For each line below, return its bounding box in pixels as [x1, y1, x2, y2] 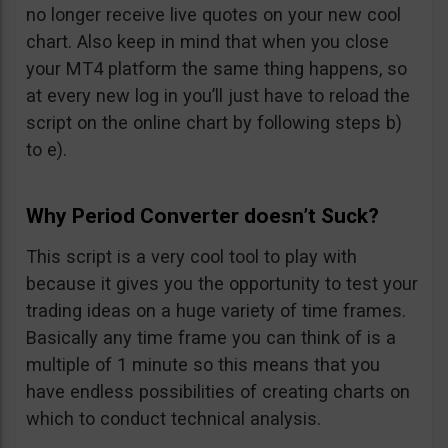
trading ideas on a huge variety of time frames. [26, 299, 406, 321]
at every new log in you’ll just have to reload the [26, 84, 410, 106]
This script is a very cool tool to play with [26, 245, 357, 267]
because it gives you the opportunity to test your [26, 272, 418, 294]
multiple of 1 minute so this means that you [26, 353, 380, 375]
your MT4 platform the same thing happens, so [26, 57, 407, 79]
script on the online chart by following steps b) [26, 111, 402, 133]
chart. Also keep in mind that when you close [26, 30, 389, 52]
